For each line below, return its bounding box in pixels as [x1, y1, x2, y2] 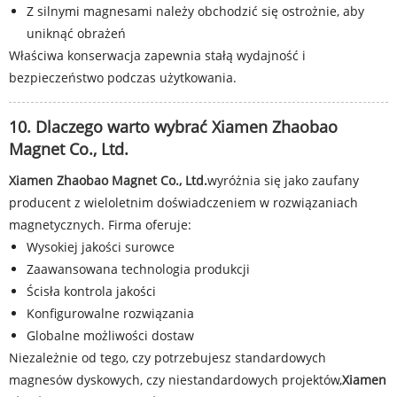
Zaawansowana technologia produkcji [27, 261, 250, 277]
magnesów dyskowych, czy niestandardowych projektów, [9, 371, 342, 388]
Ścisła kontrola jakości [27, 283, 156, 300]
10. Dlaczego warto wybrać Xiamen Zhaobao [9, 116, 338, 137]
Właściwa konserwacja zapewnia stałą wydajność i [9, 47, 306, 64]
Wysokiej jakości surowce [27, 238, 175, 255]
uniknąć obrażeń [27, 25, 126, 42]
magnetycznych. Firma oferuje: [9, 216, 191, 233]
